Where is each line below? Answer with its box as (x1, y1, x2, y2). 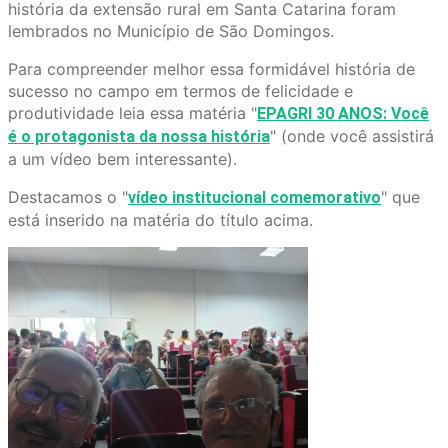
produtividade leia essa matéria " (8, 103, 257, 124)
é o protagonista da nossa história (8, 127, 270, 147)
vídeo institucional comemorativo (128, 188, 381, 208)
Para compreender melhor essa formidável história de (8, 59, 415, 80)
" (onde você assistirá (270, 126, 434, 147)
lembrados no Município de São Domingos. (8, 21, 339, 42)
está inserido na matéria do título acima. (8, 210, 313, 231)
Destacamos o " (8, 187, 128, 208)
